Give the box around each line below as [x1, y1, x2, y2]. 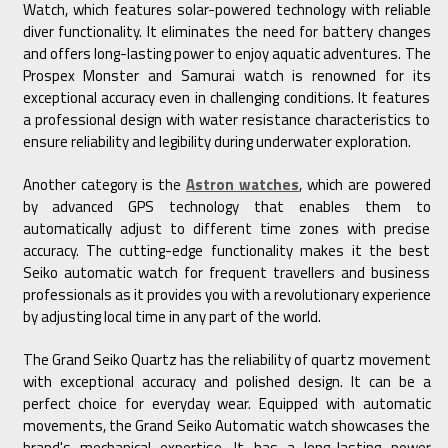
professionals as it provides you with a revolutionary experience [22, 283, 431, 307]
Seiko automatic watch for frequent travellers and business [22, 261, 431, 285]
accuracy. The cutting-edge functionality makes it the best [22, 239, 431, 263]
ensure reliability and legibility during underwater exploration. [22, 130, 411, 154]
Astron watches [186, 173, 300, 197]
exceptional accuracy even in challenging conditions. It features [22, 86, 431, 110]
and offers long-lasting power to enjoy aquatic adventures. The [22, 42, 431, 66]
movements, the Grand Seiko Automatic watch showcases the [22, 414, 431, 438]
